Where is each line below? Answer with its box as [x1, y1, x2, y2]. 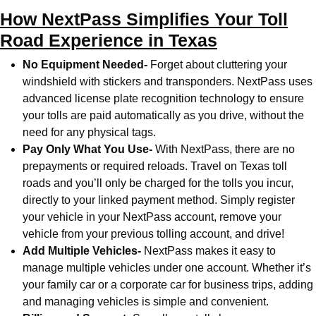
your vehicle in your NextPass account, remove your [23, 211, 281, 223]
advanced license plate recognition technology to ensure [23, 92, 304, 104]
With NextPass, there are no [152, 143, 295, 155]
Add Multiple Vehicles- [23, 245, 141, 257]
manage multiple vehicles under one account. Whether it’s [23, 262, 311, 274]
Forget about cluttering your [147, 59, 287, 71]
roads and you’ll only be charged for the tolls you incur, [23, 177, 293, 189]
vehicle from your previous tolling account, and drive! [23, 228, 284, 240]
